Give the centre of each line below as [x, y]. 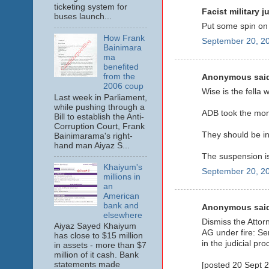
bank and [121, 205]
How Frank [124, 38]
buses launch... [83, 17]
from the [119, 77]
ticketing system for [90, 7]
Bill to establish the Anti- [99, 116]
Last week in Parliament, [100, 97]
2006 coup [123, 86]
